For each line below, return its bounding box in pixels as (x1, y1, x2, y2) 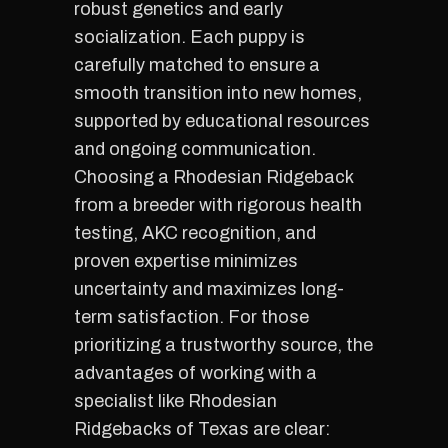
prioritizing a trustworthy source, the (74, 335, 373, 355)
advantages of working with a (74, 363, 317, 383)
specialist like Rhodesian (74, 391, 277, 411)
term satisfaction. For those (74, 307, 309, 327)
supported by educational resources (74, 111, 370, 131)
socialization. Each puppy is (74, 27, 305, 47)
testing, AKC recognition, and (74, 223, 316, 243)
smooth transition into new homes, (74, 83, 362, 103)
